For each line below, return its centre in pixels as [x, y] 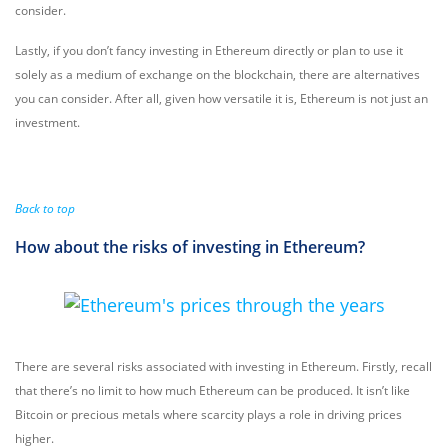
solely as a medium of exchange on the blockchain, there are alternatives [217, 74]
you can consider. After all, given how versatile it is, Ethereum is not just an [221, 98]
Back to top [45, 208]
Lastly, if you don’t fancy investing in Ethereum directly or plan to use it [209, 50]
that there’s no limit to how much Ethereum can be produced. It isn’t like [212, 390]
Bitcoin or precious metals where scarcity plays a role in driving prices [208, 414]
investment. [47, 122]
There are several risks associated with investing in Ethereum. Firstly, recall [223, 366]
